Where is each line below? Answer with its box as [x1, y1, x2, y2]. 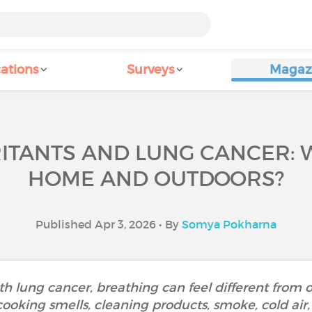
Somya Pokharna [182, 217, 276, 231]
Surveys [127, 62, 174, 77]
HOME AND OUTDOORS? [28, 166, 284, 192]
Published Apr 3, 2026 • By [36, 217, 182, 231]
